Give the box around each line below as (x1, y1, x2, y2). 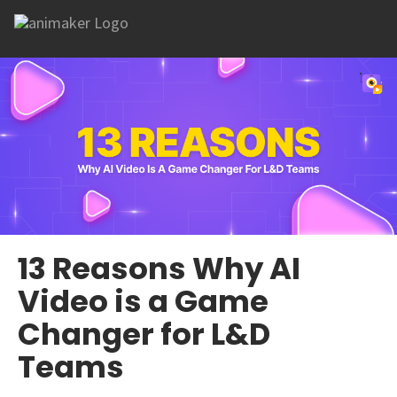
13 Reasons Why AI (18, 247, 300, 291)
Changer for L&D (18, 313, 270, 356)
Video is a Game (18, 280, 269, 323)
